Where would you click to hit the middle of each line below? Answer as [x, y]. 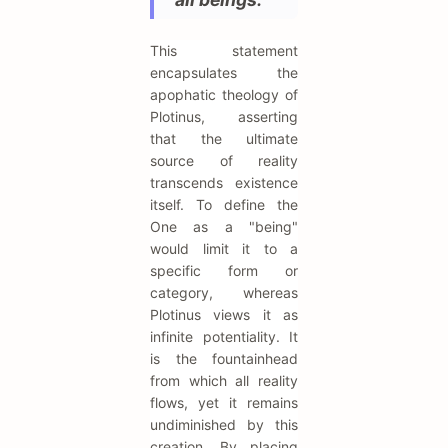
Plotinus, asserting [224, 117]
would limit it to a [224, 249]
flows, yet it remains [224, 403]
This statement [224, 51]
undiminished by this [224, 425]
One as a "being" [224, 227]
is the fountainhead [224, 359]
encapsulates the [224, 73]
